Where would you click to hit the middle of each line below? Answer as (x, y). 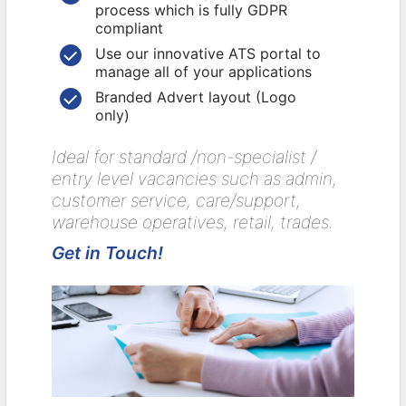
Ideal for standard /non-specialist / (184, 157)
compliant (129, 29)
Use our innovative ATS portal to (208, 54)
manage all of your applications (203, 72)
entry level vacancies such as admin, (194, 179)
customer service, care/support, (176, 201)
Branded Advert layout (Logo (195, 97)
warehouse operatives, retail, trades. (192, 222)
